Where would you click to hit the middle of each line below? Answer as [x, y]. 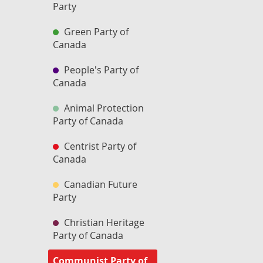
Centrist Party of [99, 146]
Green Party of [95, 32]
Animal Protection [103, 108]
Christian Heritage [103, 222]
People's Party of [100, 70]
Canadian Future [100, 184]
